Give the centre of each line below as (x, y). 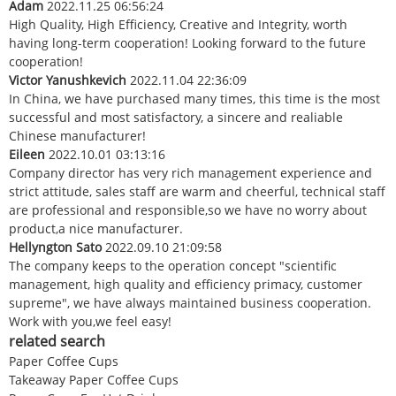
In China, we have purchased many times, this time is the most (194, 99)
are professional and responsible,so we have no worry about (188, 210)
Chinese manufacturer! (77, 136)
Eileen (29, 154)
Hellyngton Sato (57, 247)
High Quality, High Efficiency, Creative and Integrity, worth (178, 24)
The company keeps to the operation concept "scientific (173, 266)
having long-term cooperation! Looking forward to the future (187, 43)
